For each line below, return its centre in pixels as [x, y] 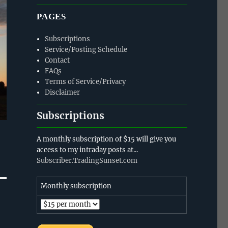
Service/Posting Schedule [86, 49]
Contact [58, 60]
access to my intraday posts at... [87, 150]
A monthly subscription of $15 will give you [106, 139]
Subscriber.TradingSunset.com [87, 160]
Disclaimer [63, 92]
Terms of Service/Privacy [85, 81]
